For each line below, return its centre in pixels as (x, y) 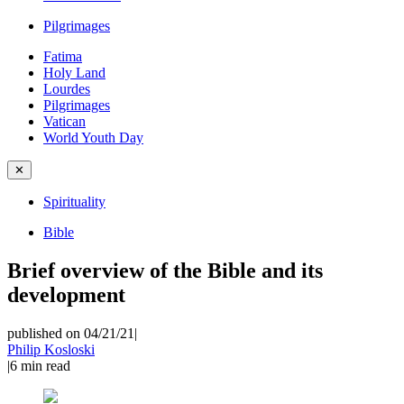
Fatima (63, 56)
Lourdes (67, 89)
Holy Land (74, 73)
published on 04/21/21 (71, 333)
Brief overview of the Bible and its (165, 270)
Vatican (64, 121)
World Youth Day (93, 138)
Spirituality (74, 202)
